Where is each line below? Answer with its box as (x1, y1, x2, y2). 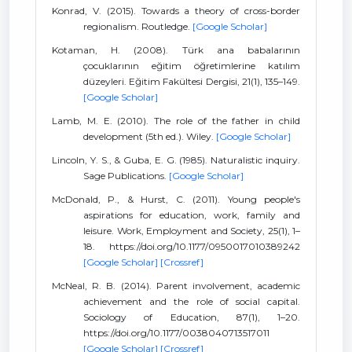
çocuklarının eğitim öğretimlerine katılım (83, 60, 300, 71)
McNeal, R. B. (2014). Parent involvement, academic (52, 280, 300, 291)
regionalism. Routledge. (83, 20, 192, 32)
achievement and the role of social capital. (83, 295, 300, 307)
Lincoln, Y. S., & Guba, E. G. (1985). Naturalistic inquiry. (52, 154, 300, 166)
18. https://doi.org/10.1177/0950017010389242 (83, 240, 300, 252)
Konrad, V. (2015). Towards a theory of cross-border (52, 5, 300, 16)
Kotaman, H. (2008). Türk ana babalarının (52, 44, 300, 56)
